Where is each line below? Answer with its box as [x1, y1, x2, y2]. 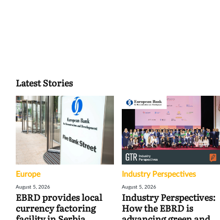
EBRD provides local [16, 190, 102, 204]
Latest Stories [16, 76, 73, 89]
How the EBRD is [122, 201, 193, 215]
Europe [16, 170, 40, 178]
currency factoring [16, 201, 96, 215]
